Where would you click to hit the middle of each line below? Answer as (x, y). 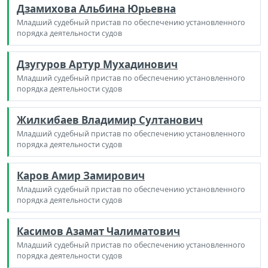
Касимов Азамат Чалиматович (98, 231)
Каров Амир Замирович (81, 175)
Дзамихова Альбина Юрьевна (96, 8)
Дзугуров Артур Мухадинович (97, 64)
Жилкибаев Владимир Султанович (110, 120)
